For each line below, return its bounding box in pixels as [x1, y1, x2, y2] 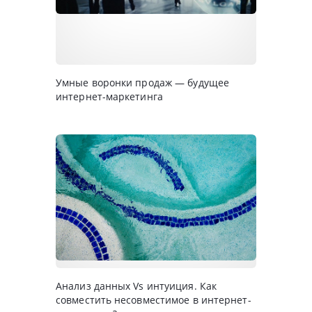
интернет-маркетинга [56, 90, 163, 104]
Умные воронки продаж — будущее [56, 76, 230, 90]
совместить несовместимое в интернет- [56, 293, 251, 307]
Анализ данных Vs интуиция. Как [56, 279, 217, 293]
